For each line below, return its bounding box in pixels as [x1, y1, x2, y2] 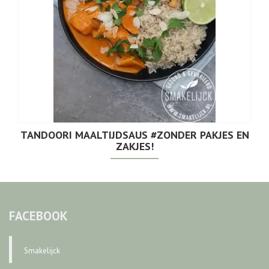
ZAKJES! [115, 139, 154, 153]
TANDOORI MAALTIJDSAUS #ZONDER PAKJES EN [20, 127, 249, 142]
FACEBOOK [9, 207, 68, 224]
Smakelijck [24, 245, 60, 256]
